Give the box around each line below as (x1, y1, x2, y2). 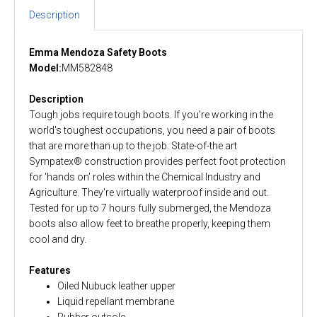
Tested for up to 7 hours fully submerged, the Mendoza (29, 202, 271, 214)
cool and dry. (29, 233, 86, 245)
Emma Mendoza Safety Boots (29, 46, 167, 58)
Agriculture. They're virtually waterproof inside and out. (29, 186, 269, 198)
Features (29, 264, 71, 276)
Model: (29, 62, 62, 74)
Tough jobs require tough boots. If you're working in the (29, 108, 273, 120)
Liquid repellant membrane (57, 295, 174, 307)
